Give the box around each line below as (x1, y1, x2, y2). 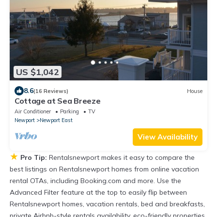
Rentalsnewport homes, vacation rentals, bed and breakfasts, (10, 200, 205, 209)
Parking (60, 108, 79, 115)
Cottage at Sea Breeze (15, 96, 101, 106)
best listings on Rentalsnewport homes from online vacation (10, 165, 199, 174)
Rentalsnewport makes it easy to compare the (49, 153, 195, 162)
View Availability (138, 132, 198, 142)
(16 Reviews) (33, 87, 68, 94)
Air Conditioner (15, 108, 51, 115)
